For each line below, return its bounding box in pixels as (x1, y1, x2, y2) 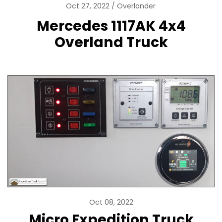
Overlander (116, 1, 156, 11)
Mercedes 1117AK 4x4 (36, 16, 186, 36)
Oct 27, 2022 (65, 1, 111, 11)
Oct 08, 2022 (89, 197, 133, 208)
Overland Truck (54, 32, 168, 53)
